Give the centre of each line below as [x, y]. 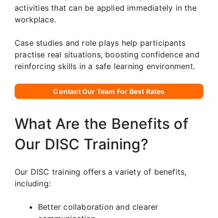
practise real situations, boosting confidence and [107, 54]
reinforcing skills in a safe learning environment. [105, 66]
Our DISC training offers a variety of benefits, [101, 172]
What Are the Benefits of [101, 123]
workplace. [35, 19]
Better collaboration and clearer [98, 207]
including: [33, 183]
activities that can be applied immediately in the [106, 8]
